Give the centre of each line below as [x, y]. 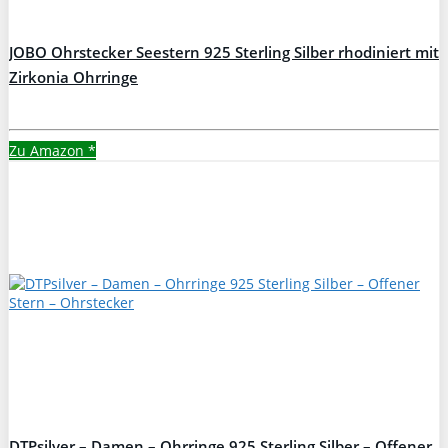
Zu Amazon [48, 150]
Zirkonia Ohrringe [73, 77]
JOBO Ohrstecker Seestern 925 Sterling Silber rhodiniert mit [224, 52]
